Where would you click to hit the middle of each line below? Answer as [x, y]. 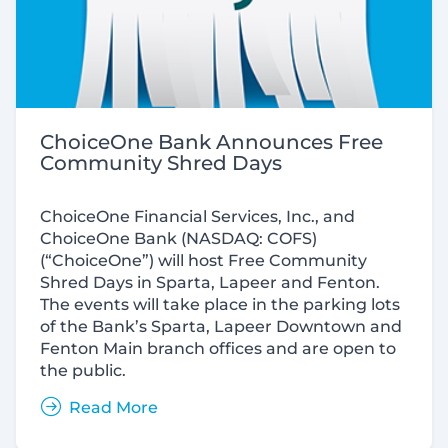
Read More [113, 407]
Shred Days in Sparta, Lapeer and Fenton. [210, 282]
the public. [83, 370]
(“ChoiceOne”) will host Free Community [203, 260]
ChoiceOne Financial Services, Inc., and [197, 216]
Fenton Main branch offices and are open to [218, 348]
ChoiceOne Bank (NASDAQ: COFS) [178, 238]
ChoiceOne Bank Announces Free [211, 141]
